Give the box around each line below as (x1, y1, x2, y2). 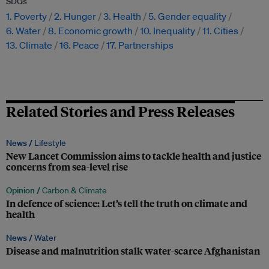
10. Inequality (140, 25, 195, 37)
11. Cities (202, 25, 238, 37)
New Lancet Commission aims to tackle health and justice (6, 149, 261, 163)
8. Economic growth (48, 25, 133, 37)
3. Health (103, 10, 141, 23)
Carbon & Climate (42, 185, 107, 196)
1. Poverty (6, 10, 47, 23)
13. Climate (6, 39, 52, 52)
